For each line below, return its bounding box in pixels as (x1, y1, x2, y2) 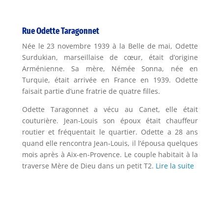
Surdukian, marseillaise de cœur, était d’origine (22, 52, 198, 62)
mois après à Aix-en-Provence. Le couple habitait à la (22, 149, 198, 159)
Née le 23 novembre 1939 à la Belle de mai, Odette (22, 41, 198, 51)
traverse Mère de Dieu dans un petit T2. (22, 161, 156, 170)
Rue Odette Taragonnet (22, 25, 99, 36)
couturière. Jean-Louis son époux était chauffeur (22, 115, 198, 125)
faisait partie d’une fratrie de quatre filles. (22, 86, 160, 96)
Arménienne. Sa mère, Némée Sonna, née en (22, 63, 198, 73)
